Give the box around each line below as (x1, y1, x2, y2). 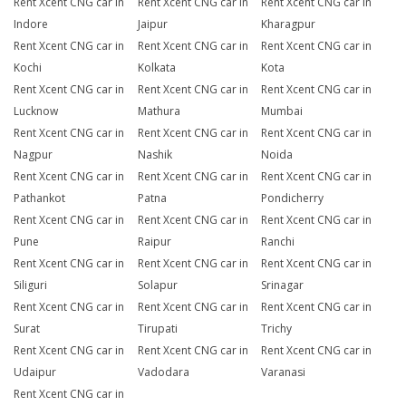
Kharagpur (261, 16, 316, 33)
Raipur (137, 234, 171, 250)
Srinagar (261, 277, 304, 294)
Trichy (261, 321, 293, 337)
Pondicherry (261, 190, 324, 207)
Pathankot (14, 190, 65, 207)
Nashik (137, 147, 172, 163)
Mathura (137, 103, 180, 120)
